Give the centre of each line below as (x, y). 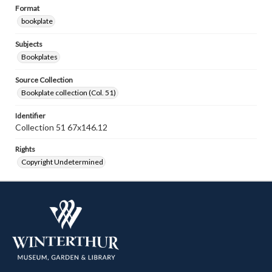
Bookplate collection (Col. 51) (69, 93)
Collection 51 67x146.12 (61, 127)
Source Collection (44, 80)
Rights (25, 149)
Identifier (30, 116)
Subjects (29, 44)
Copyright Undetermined (62, 162)
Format (27, 8)
